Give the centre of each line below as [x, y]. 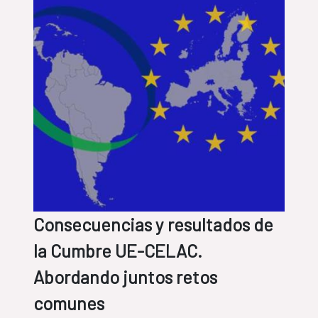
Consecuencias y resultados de [153, 225]
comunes [69, 303]
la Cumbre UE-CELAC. [118, 251]
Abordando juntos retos [125, 277]
